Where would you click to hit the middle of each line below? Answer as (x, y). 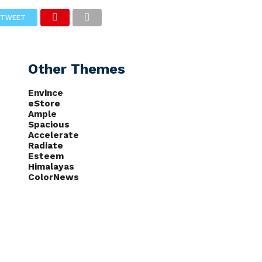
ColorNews (54, 177)
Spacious (49, 125)
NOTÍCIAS (46, 27)
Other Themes (77, 69)
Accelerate (54, 135)
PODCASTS (106, 27)
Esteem (46, 156)
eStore (44, 104)
